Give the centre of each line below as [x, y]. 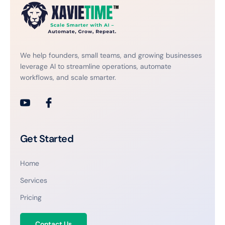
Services [34, 181]
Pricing [31, 198]
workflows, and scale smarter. [68, 78]
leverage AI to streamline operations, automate [96, 67]
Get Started [47, 139]
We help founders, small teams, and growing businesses [111, 55]
